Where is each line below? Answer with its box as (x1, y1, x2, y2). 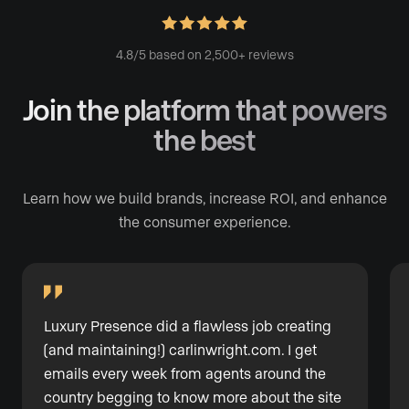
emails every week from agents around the (44, 364, 326, 383)
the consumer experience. (118, 213, 291, 231)
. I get (281, 341, 317, 359)
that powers (229, 91, 387, 127)
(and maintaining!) (44, 341, 169, 359)
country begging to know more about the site (44, 388, 341, 406)
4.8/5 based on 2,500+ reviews (115, 47, 294, 63)
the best (153, 121, 256, 157)
